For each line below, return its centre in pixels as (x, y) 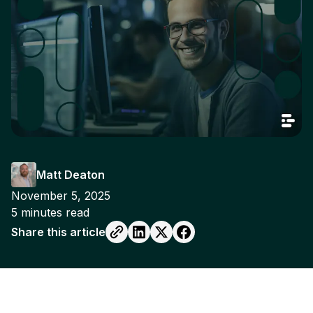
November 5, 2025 (61, 195)
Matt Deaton (71, 174)
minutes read (53, 212)
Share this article (58, 232)
